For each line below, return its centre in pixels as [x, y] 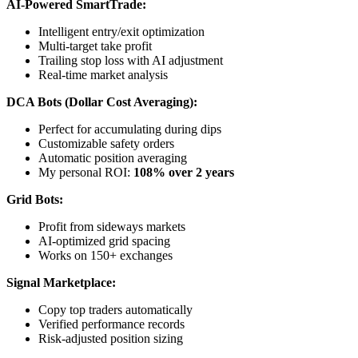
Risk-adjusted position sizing [111, 339]
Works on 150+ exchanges [105, 256]
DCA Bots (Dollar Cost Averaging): [102, 102]
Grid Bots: [35, 200]
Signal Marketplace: [61, 283]
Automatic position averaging [113, 158]
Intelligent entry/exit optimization [121, 32]
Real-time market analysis [103, 75]
